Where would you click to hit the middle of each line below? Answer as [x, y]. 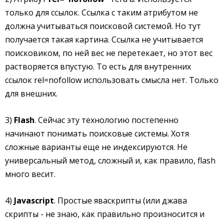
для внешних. [31, 93]
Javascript [34, 200]
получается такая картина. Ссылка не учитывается [104, 39]
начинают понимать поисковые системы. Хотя [97, 133]
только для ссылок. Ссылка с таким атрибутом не [101, 12]
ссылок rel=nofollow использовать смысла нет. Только [112, 80]
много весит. [30, 174]
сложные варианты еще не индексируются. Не [96, 147]
